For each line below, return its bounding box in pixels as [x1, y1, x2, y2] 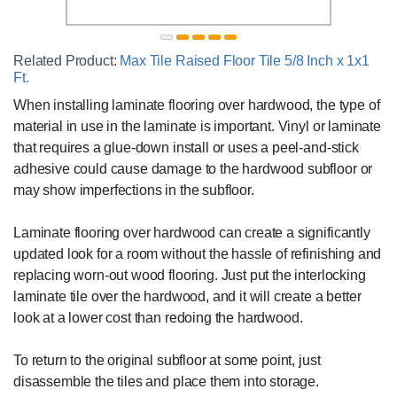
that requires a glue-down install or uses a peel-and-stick [13, 139, 359, 155]
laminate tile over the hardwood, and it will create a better [13, 288, 362, 304]
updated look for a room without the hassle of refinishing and [13, 245, 382, 261]
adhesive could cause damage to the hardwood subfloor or [13, 160, 373, 176]
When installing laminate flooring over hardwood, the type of [13, 97, 380, 113]
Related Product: [13, 52, 121, 68]
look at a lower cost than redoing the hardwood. [13, 309, 303, 325]
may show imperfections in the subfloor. [13, 182, 254, 198]
